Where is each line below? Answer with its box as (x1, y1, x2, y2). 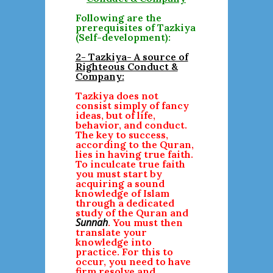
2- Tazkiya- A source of (75, 51, 188, 63)
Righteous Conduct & (75, 60, 178, 73)
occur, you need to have (75, 255, 191, 268)
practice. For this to (75, 246, 173, 258)
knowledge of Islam (75, 187, 169, 199)
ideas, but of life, (75, 109, 155, 121)
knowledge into (75, 236, 152, 248)
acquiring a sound (75, 177, 165, 190)
